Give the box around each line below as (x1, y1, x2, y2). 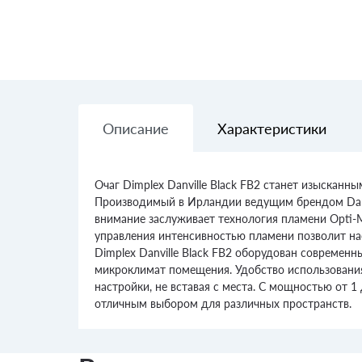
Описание (103, 120, 169, 137)
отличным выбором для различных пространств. (95, 297, 351, 310)
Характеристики (217, 120, 326, 137)
